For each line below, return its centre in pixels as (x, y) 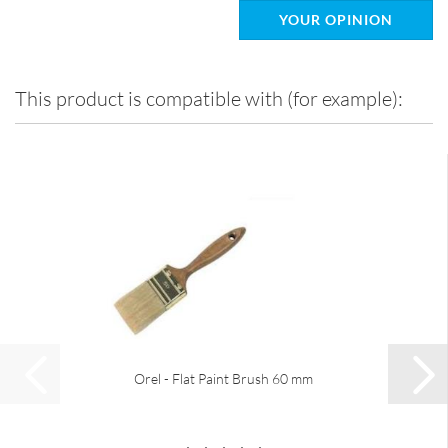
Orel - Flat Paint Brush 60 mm (223, 378)
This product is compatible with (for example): (209, 98)
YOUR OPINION (336, 19)
